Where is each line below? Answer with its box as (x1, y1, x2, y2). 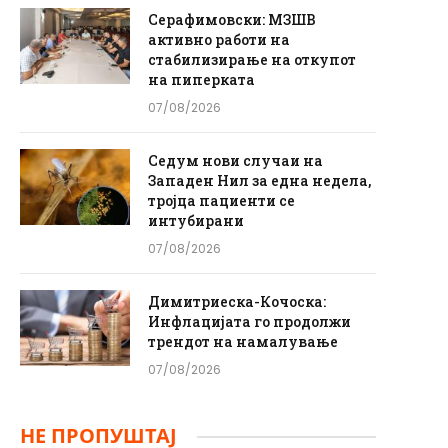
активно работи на (148, 30, 290, 49)
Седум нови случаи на (148, 151, 323, 170)
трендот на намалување (148, 332, 338, 351)
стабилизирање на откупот (148, 50, 356, 69)
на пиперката (148, 70, 255, 89)
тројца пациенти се (148, 191, 295, 210)
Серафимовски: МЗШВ (148, 10, 316, 29)
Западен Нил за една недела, (148, 171, 371, 190)
